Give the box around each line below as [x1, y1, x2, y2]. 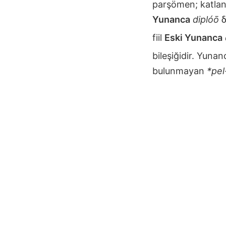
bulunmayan [152, 65, 207, 76]
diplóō [193, 14, 219, 25]
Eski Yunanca [164, 32, 222, 43]
